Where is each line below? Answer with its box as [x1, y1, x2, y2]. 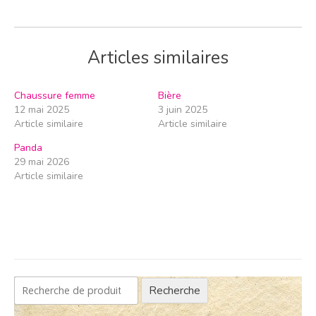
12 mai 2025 [14, 103, 69, 117]
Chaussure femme [14, 89, 95, 103]
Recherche [149, 283, 200, 299]
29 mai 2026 [14, 155, 69, 169]
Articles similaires [87, 46, 229, 71]
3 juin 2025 [158, 103, 207, 117]
